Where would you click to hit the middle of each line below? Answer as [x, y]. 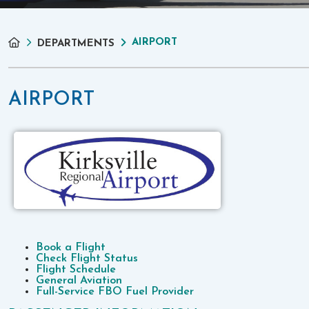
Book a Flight [71, 247]
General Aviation [79, 280]
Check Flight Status [87, 258]
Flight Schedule [76, 269]
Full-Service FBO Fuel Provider [115, 291]
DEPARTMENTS [76, 44]
